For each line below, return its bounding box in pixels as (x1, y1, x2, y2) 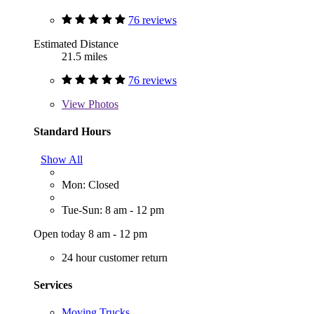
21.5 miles (62, 50, 107, 63)
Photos (86, 98, 118, 111)
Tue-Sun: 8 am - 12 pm (62, 203, 164, 216)
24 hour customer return (62, 251, 168, 264)
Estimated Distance (34, 38, 118, 50)
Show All (41, 153, 83, 165)
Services (34, 278, 72, 291)
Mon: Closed (62, 178, 119, 191)
